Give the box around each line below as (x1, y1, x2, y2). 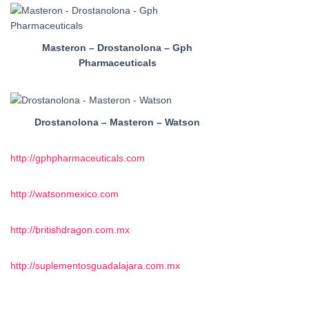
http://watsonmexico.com (10, 188, 119, 199)
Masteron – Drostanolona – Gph (42, 42, 192, 54)
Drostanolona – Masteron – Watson (34, 116, 200, 128)
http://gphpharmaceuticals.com (10, 152, 145, 163)
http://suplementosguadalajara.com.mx (10, 259, 180, 271)
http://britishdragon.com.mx (10, 223, 130, 235)
